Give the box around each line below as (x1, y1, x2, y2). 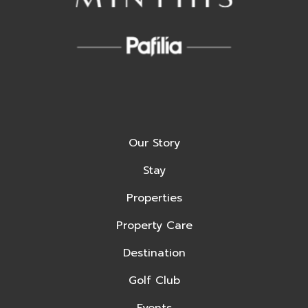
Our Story (128, 135, 180, 152)
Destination (122, 245, 186, 262)
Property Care (115, 217, 192, 234)
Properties (126, 190, 182, 207)
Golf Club (128, 272, 180, 289)
